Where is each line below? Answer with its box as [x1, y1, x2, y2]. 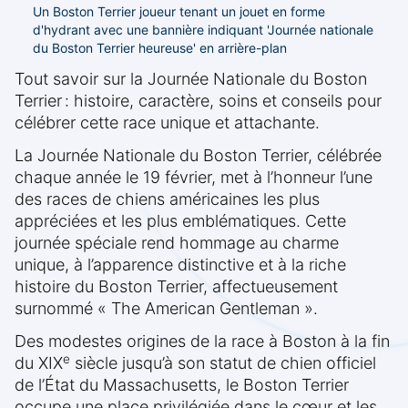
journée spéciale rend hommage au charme [15, 233, 339, 253]
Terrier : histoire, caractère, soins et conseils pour [15, 91, 382, 111]
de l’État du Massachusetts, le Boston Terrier [15, 375, 349, 395]
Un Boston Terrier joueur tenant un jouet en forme [33, 4, 325, 20]
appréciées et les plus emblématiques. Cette [15, 211, 346, 231]
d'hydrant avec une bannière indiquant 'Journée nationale [33, 22, 373, 38]
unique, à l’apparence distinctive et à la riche [15, 255, 346, 275]
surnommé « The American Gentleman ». [15, 299, 318, 319]
